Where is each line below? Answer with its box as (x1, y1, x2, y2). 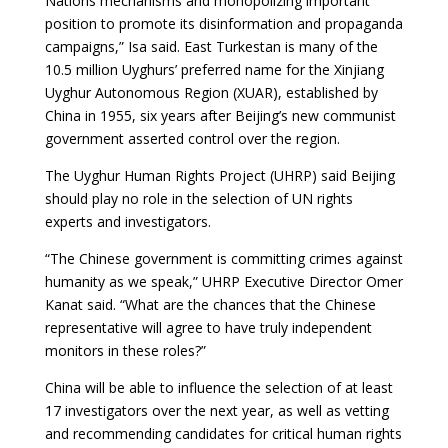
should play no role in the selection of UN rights (44, 189, 353, 209)
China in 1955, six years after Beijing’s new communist (44, 106, 396, 126)
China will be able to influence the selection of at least (44, 378, 393, 398)
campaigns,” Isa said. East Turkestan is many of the (44, 37, 378, 57)
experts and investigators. (44, 212, 211, 232)
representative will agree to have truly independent (44, 318, 372, 338)
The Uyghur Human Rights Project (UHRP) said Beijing (44, 166, 395, 186)
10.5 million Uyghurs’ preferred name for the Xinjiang (44, 60, 384, 80)
